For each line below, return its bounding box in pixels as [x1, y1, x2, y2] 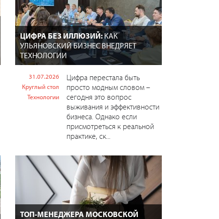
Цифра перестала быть [66, 72, 140, 82]
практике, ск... [66, 131, 110, 141]
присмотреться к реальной [66, 121, 154, 131]
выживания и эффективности [66, 102, 159, 111]
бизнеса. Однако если [66, 111, 137, 121]
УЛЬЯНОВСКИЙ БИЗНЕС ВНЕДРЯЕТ [20, 41, 136, 50]
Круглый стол [22, 83, 59, 90]
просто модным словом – [66, 82, 150, 92]
